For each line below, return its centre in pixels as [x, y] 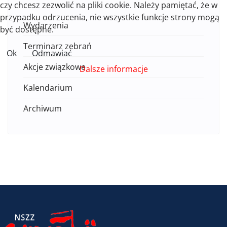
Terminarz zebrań [58, 46]
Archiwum [43, 108]
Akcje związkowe [54, 67]
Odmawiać [52, 53]
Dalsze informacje [113, 69]
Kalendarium [48, 88]
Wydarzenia [46, 25]
